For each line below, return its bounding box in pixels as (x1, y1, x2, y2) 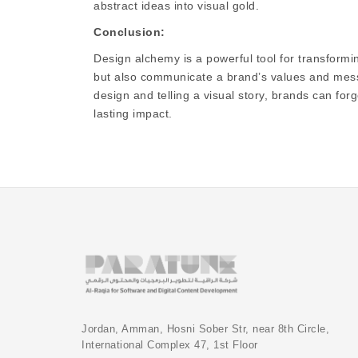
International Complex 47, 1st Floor (82, 339, 258, 352)
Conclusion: (93, 26, 165, 39)
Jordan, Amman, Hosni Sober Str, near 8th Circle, (82, 323, 329, 336)
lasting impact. (93, 107, 173, 121)
